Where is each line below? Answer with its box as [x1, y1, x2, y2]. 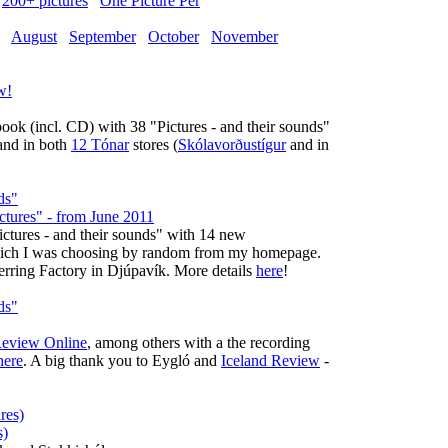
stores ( [129, 136, 178, 153]
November [211, 28, 278, 45]
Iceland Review [221, 352, 320, 369]
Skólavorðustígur [178, 136, 286, 153]
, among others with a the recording [87, 334, 310, 351]
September [69, 28, 136, 45]
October [148, 28, 199, 45]
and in [286, 136, 329, 153]
